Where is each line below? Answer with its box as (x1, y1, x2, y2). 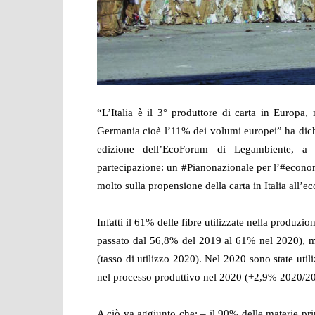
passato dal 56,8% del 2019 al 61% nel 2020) (97, 235, 303, 246)
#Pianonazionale (181, 162, 254, 173)
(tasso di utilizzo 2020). (97, 253, 205, 264)
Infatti (97, 217, 127, 228)
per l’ (256, 162, 280, 173)
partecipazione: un (97, 162, 181, 173)
